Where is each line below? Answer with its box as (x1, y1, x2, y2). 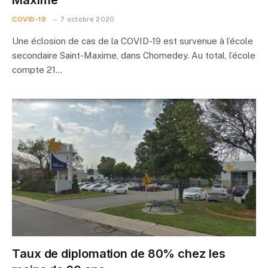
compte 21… (12, 65, 62, 75)
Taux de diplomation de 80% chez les (12, 246, 226, 261)
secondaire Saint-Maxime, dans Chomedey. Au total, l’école (12, 50, 255, 60)
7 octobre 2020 (60, 16, 115, 23)
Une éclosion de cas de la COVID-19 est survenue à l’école (12, 36, 253, 46)
